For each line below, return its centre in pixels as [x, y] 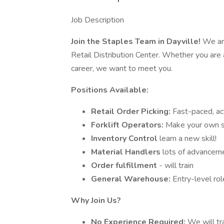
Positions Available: [110, 90]
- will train [176, 165]
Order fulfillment [125, 165]
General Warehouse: [132, 179]
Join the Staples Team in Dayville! [136, 41]
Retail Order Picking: [132, 111]
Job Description [97, 20]
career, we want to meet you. [122, 68]
